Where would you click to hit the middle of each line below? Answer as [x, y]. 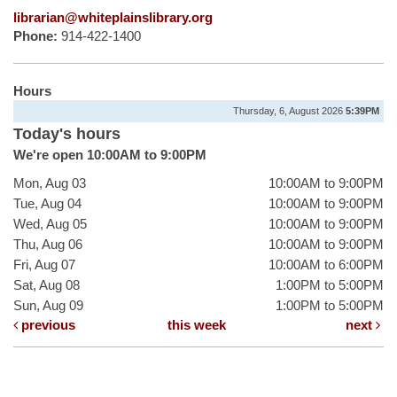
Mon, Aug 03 [50, 183]
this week [196, 325]
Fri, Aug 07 [44, 265]
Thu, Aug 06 [48, 245]
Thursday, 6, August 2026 [289, 111]
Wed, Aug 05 [50, 224]
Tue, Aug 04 [47, 204]
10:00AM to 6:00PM [326, 265]
